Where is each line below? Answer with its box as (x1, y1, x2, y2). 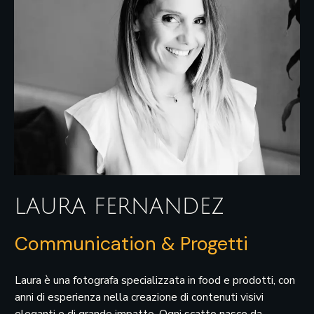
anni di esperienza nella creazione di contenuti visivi (15, 289, 264, 306)
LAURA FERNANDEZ (15, 195, 224, 219)
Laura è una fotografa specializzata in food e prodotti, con (15, 273, 295, 289)
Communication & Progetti (15, 231, 248, 257)
